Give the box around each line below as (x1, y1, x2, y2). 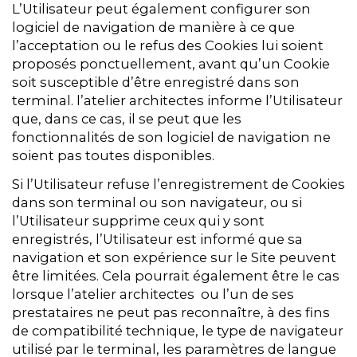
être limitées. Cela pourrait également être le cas (12, 268, 339, 284)
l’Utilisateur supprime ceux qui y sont (12, 213, 265, 229)
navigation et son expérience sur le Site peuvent (12, 249, 336, 266)
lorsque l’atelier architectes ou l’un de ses (12, 286, 294, 303)
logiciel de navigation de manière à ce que (12, 19, 295, 36)
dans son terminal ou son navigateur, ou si (12, 194, 302, 211)
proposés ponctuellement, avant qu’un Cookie (12, 56, 330, 73)
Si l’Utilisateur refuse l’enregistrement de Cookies (12, 176, 345, 193)
